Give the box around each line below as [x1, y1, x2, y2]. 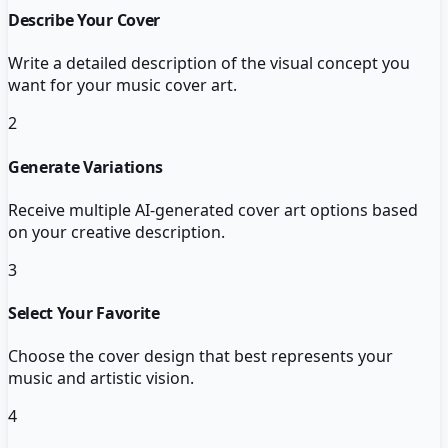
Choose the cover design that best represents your [8, 345, 393, 368]
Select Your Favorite [8, 302, 160, 325]
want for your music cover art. [8, 74, 237, 97]
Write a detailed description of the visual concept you [8, 52, 410, 75]
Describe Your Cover [8, 9, 160, 32]
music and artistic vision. [8, 367, 194, 390]
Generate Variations [8, 155, 163, 178]
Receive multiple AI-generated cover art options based [8, 198, 418, 221]
